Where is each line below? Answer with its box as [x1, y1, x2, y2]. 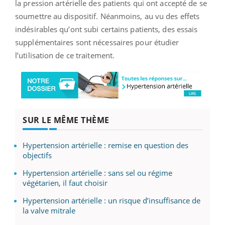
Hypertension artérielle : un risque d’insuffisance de [23, 195, 200, 205]
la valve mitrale [23, 205, 75, 215]
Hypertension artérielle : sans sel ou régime [23, 167, 172, 178]
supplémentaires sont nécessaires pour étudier [15, 37, 179, 47]
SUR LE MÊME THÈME [23, 114, 109, 126]
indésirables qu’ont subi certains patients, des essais [15, 24, 198, 34]
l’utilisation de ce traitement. [15, 50, 115, 60]
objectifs [23, 150, 52, 160]
